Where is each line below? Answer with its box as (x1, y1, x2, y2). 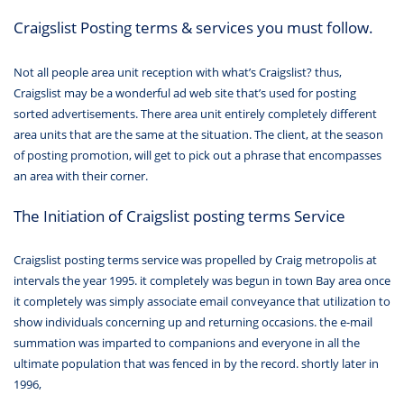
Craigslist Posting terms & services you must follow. (14, 16, 373, 39)
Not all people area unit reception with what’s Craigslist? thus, (14, 64, 342, 81)
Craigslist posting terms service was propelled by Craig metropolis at (14, 252, 377, 269)
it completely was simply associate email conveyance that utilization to (14, 293, 390, 310)
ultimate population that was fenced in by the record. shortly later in (14, 355, 379, 372)
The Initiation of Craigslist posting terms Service (14, 204, 345, 226)
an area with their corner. (14, 168, 148, 185)
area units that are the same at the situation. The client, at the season (14, 126, 383, 143)
